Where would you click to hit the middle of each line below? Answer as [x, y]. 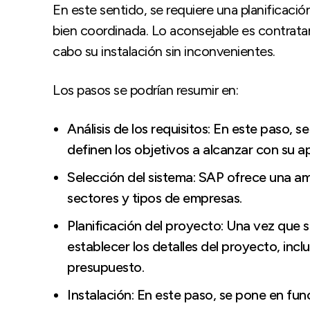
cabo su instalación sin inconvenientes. [164, 51]
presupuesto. [106, 267]
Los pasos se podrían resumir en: [145, 90]
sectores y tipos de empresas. [155, 198]
